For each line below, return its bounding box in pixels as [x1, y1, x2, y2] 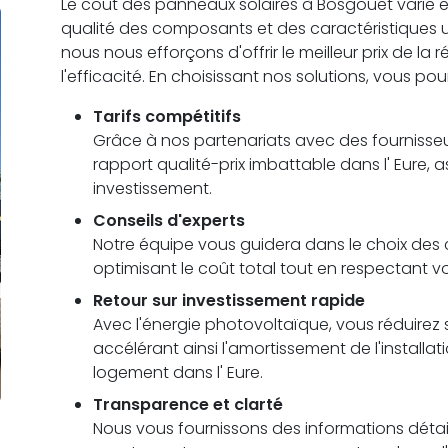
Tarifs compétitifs [93, 104, 242, 128]
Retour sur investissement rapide [93, 288, 366, 312]
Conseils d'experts [93, 208, 246, 232]
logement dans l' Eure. [93, 360, 264, 384]
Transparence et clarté [93, 392, 284, 416]
